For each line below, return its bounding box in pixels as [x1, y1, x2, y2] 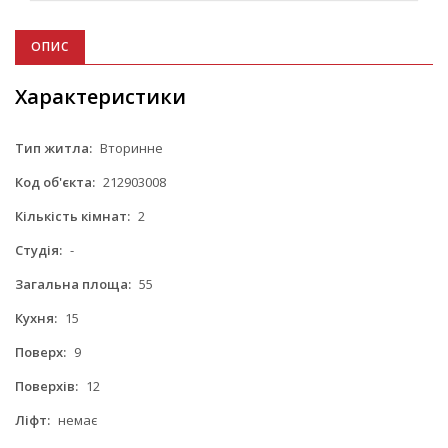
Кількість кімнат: [15, 206, 130, 225]
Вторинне [97, 138, 163, 157]
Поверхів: [15, 376, 78, 395]
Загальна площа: [15, 274, 131, 293]
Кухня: [15, 308, 57, 327]
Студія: [15, 240, 62, 259]
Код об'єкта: [15, 172, 95, 191]
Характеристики [15, 82, 186, 110]
